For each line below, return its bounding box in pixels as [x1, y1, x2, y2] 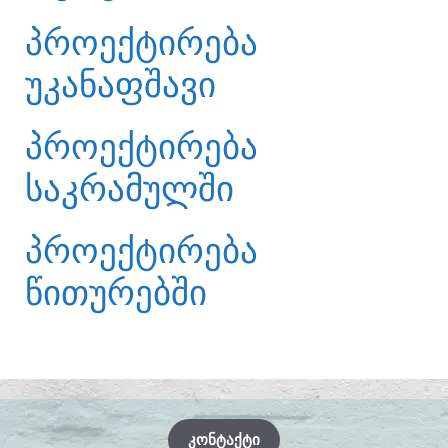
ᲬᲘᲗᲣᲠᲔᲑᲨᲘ [25, 273, 207, 313]
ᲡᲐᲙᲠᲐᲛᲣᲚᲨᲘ [25, 169, 234, 209]
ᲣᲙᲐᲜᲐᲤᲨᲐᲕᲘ [25, 65, 216, 105]
